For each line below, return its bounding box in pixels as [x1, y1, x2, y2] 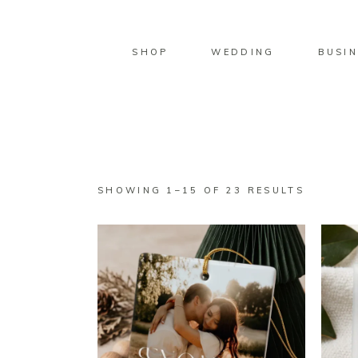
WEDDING [211, 46, 275, 58]
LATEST [303, 225, 352, 237]
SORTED [303, 184, 356, 195]
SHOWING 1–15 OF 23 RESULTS [97, 185, 304, 196]
